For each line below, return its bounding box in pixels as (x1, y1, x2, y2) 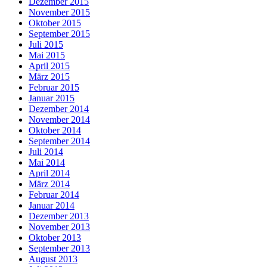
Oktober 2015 (29, 17, 81, 28)
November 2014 (29, 114, 90, 125)
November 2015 (29, 7, 90, 17)
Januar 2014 (29, 200, 74, 210)
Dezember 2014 (29, 103, 89, 114)
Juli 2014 (29, 146, 63, 157)
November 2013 (29, 221, 90, 232)
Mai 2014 (29, 157, 65, 167)
